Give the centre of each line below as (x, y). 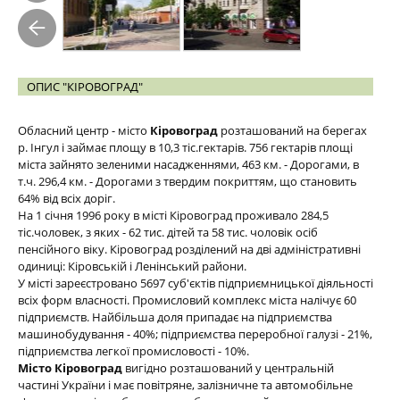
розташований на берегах (294, 130)
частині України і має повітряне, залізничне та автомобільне (185, 385)
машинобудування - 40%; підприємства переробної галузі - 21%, (195, 334)
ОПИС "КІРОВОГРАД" (85, 87)
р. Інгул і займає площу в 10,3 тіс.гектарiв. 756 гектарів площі (185, 147)
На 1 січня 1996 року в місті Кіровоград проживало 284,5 (173, 215)
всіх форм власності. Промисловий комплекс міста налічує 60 (187, 300)
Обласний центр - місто (84, 130)
